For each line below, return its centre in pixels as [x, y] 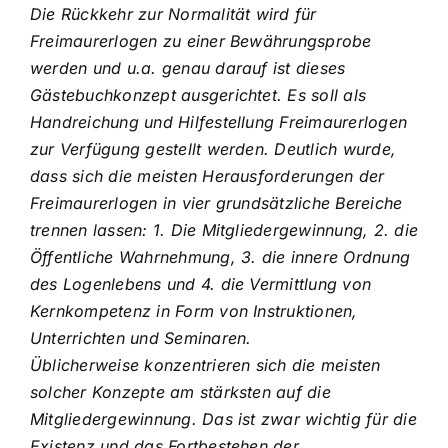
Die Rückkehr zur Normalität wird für [173, 14]
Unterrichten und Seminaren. [141, 338]
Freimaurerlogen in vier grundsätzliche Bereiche [216, 203]
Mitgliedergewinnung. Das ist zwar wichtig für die [223, 419]
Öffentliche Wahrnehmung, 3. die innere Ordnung [220, 257]
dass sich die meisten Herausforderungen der [207, 176]
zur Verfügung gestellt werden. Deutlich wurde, [213, 149]
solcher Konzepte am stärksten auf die [180, 392]
